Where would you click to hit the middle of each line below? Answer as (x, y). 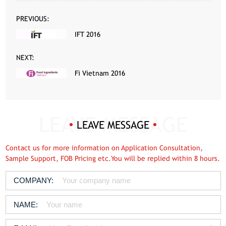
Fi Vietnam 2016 (100, 73)
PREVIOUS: (33, 19)
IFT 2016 (88, 35)
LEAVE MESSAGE (113, 125)
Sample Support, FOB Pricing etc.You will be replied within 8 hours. (112, 158)
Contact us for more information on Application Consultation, (104, 148)
